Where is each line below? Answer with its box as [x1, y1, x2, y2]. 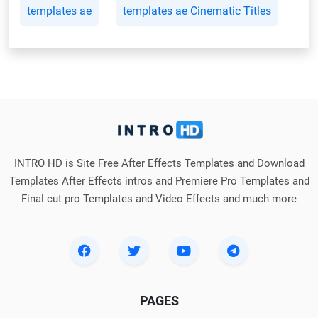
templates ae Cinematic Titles [123, 4, 271, 18]
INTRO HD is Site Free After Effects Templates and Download [13, 156, 305, 170]
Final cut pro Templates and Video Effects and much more [21, 192, 297, 205]
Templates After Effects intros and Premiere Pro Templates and [9, 174, 309, 187]
